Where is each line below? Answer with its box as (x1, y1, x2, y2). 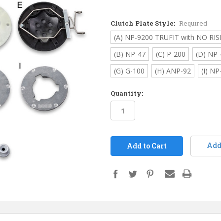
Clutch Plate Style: (110, 18, 177, 28)
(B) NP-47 (113, 49, 146, 59)
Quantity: (110, 89, 143, 98)
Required (179, 18, 207, 28)
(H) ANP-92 (154, 66, 191, 75)
